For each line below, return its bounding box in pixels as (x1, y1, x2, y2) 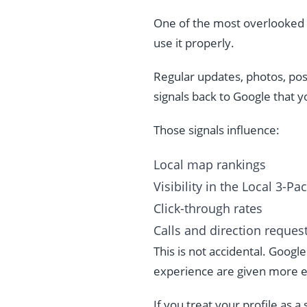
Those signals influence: (153, 122, 280, 138)
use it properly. (153, 35, 234, 51)
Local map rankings (153, 156, 266, 173)
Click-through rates (153, 200, 262, 217)
